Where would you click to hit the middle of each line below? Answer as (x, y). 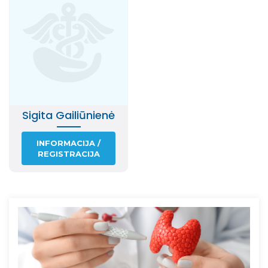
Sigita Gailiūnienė (68, 115)
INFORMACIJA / (68, 143)
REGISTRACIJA (68, 154)
